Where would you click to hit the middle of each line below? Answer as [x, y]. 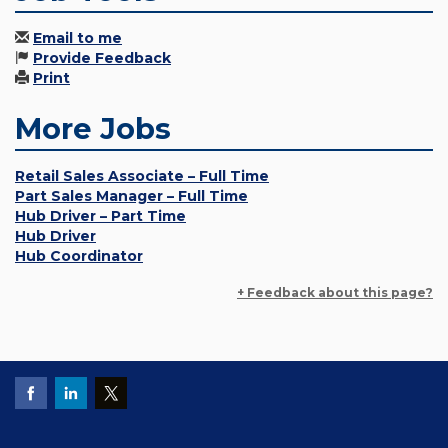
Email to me [77, 38]
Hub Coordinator [79, 256]
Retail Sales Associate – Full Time [142, 176]
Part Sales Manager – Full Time [131, 196]
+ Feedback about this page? [335, 293]
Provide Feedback [102, 58]
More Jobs [93, 129]
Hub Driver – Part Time [100, 216]
